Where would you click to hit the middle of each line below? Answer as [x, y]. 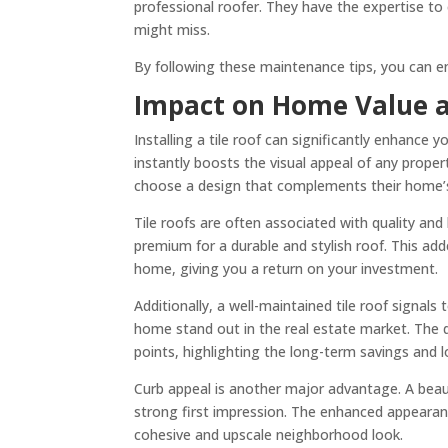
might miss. [172, 29]
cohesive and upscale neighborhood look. [269, 434]
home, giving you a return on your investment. [286, 268]
